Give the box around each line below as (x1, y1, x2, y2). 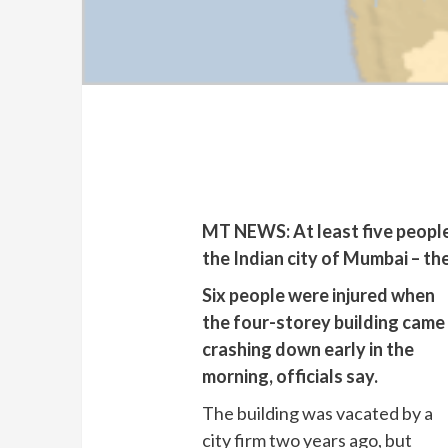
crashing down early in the (202, 338, 415, 361)
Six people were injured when (202, 284, 436, 307)
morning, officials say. (202, 365, 379, 388)
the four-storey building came (202, 311, 446, 334)
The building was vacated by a (202, 402, 434, 425)
